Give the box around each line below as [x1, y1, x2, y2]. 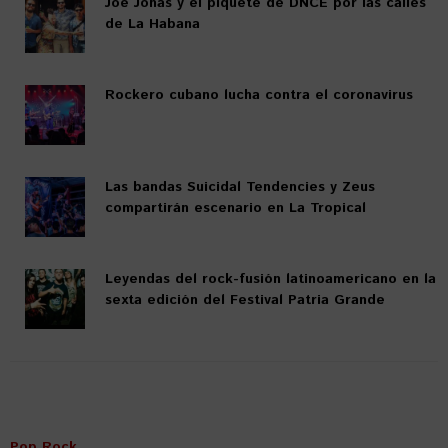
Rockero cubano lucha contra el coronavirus [105, 85, 413, 106]
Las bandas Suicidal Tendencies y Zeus [105, 177, 375, 198]
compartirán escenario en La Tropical [105, 198, 366, 219]
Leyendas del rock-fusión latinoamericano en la [105, 269, 436, 290]
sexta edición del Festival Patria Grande [105, 290, 385, 311]
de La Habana [105, 14, 200, 35]
